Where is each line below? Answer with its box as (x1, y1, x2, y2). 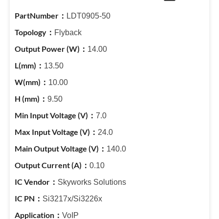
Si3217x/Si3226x (43, 195, 102, 203)
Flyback (54, 28, 82, 37)
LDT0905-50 (66, 12, 110, 20)
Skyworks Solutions (58, 178, 126, 186)
